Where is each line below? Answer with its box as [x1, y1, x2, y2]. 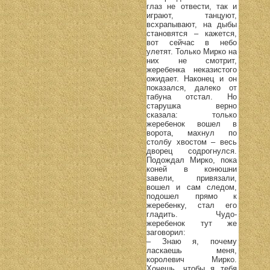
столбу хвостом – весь [146, 137, 237, 146]
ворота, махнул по [146, 128, 237, 137]
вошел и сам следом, [146, 182, 237, 192]
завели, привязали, [146, 173, 237, 183]
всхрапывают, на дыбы [146, 19, 237, 29]
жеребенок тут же [146, 218, 237, 228]
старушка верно [146, 101, 237, 110]
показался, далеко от [146, 83, 237, 92]
